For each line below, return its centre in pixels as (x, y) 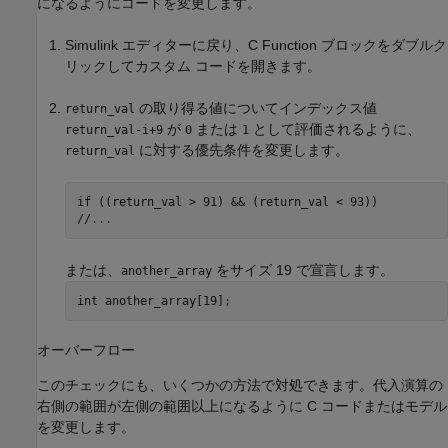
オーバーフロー (86, 350)
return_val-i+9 (114, 130)
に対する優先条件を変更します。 (242, 150)
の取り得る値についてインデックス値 (256, 108)
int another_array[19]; (153, 300)
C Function (282, 45)
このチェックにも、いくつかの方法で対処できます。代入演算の (240, 385)
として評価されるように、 (335, 129)
